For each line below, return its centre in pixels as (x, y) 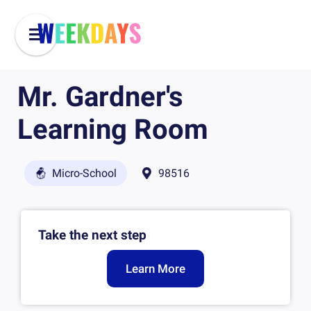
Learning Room (113, 129)
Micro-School (84, 173)
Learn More (155, 268)
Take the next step (92, 235)
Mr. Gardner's (100, 97)
